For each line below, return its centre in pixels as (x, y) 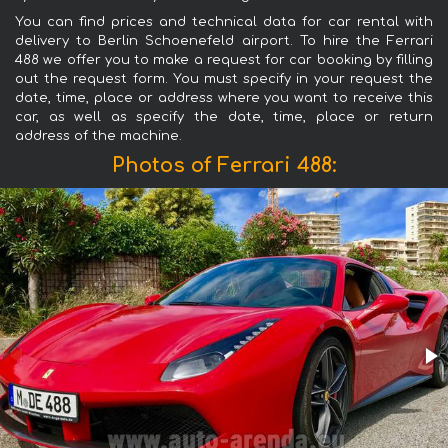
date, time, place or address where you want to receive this (224, 98)
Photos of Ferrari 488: (224, 166)
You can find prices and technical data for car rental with (224, 22)
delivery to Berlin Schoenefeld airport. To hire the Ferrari (224, 41)
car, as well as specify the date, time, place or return (224, 117)
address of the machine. (98, 136)
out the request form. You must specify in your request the (224, 79)
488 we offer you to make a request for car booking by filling (224, 60)
